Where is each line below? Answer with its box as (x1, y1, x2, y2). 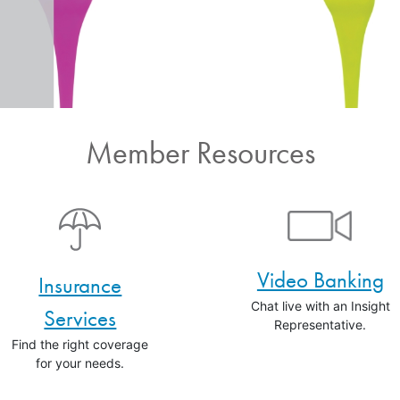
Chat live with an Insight (246, 298, 386, 314)
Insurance (34, 271, 118, 301)
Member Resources (85, 133, 315, 174)
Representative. (270, 317, 362, 333)
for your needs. (31, 355, 121, 371)
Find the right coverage (7, 337, 145, 353)
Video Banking (252, 265, 379, 296)
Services (39, 304, 112, 334)
